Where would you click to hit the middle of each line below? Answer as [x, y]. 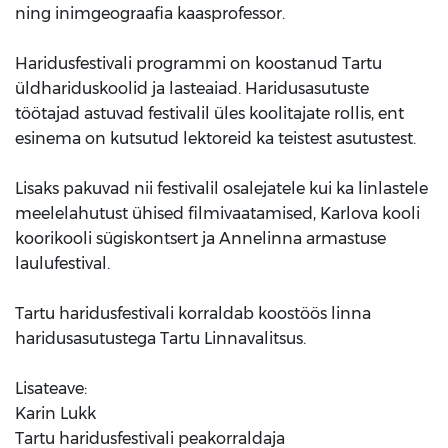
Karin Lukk [55, 413]
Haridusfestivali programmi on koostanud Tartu [198, 63]
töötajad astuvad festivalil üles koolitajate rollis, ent [209, 113]
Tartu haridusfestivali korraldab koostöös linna [193, 313]
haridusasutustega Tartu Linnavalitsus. [160, 338]
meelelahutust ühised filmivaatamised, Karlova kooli [217, 213]
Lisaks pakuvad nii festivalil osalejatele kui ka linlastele [221, 188]
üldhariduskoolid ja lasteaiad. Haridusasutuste [192, 88]
